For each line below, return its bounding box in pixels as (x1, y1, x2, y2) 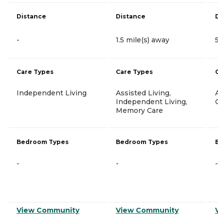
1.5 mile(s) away (116, 35, 169, 44)
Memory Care (116, 106, 163, 115)
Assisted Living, (116, 88, 171, 97)
